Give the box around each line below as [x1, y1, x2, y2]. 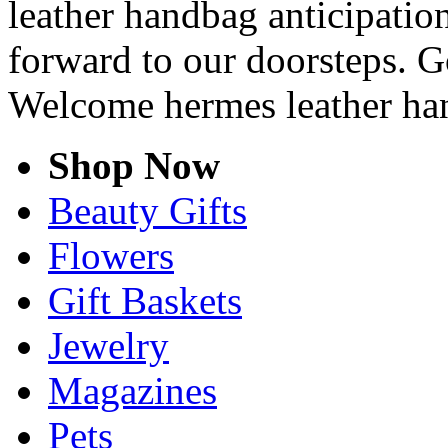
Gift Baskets [48, 278, 242, 322]
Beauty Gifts [48, 188, 247, 232]
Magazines [48, 368, 217, 412]
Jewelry [48, 323, 169, 367]
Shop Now [48, 143, 220, 187]
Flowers [48, 233, 174, 277]
